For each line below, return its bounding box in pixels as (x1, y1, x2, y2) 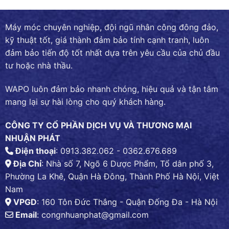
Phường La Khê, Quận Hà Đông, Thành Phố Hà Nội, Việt (5, 171, 219, 181)
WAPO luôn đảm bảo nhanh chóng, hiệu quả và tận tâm (5, 84, 218, 95)
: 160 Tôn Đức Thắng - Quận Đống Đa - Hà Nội (37, 196, 218, 207)
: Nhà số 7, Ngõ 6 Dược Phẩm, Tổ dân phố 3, (41, 158, 214, 169)
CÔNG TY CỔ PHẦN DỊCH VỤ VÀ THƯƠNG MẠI (5, 120, 192, 130)
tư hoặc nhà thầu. (5, 60, 73, 71)
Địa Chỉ (11, 158, 41, 169)
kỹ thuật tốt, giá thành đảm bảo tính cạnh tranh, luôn (5, 35, 209, 45)
